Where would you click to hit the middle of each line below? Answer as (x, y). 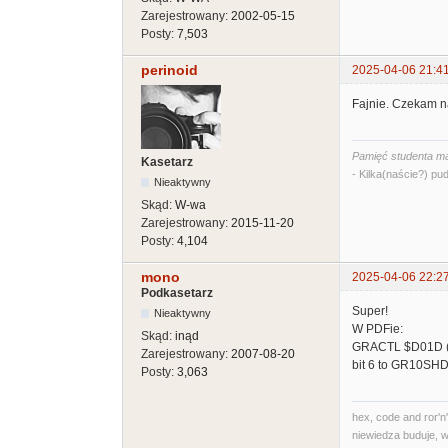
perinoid (169, 70)
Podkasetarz (177, 293)
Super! (370, 311)
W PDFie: (377, 329)
